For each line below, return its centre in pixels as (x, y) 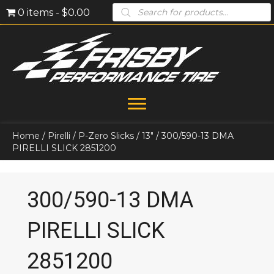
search (128, 15)
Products (134, 7)
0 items (35, 12)
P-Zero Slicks (106, 136)
